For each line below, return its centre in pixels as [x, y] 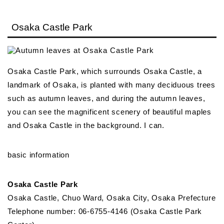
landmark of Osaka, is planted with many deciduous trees [111, 84]
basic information [38, 154]
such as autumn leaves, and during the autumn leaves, [106, 98]
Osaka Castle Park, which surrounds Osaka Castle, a [105, 71]
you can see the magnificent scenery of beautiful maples [109, 111]
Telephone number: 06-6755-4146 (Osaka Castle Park [105, 211]
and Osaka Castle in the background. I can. [86, 125]
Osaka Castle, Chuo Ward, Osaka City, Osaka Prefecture [112, 197]
